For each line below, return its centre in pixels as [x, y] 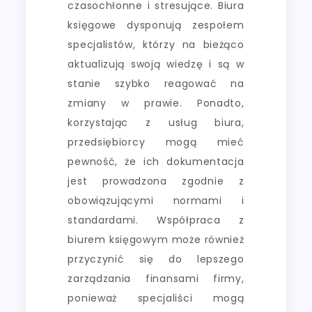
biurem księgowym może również [156, 239]
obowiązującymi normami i [156, 200]
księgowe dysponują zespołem [156, 25]
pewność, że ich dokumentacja [156, 161]
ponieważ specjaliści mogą [156, 298]
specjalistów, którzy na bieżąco [156, 44]
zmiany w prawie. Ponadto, [156, 103]
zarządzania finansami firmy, [156, 278]
